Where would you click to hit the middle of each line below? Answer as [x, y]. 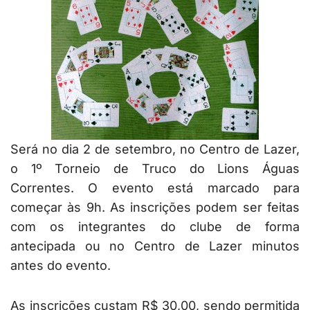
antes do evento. [61, 266]
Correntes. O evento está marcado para [155, 188]
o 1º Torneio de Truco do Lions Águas [155, 169]
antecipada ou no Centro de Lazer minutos [155, 246]
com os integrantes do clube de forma [155, 227]
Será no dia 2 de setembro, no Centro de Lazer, [155, 149]
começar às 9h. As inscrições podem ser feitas [155, 208]
